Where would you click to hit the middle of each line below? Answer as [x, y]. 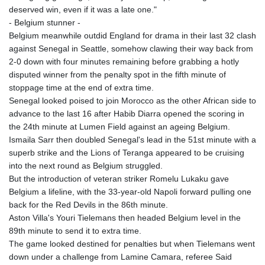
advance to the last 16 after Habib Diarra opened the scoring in [127, 114]
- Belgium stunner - [45, 23]
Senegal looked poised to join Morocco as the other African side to [132, 101]
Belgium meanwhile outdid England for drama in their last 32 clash [132, 36]
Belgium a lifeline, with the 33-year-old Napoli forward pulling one [130, 192]
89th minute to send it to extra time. [75, 231]
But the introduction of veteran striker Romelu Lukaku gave [119, 179]
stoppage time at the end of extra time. [81, 88]
